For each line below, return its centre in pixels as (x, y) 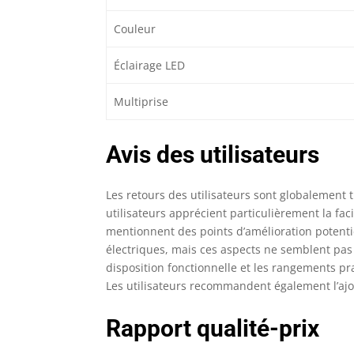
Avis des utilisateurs (213, 154)
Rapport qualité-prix (213, 328)
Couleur (134, 28)
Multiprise (141, 101)
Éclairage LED (149, 65)
